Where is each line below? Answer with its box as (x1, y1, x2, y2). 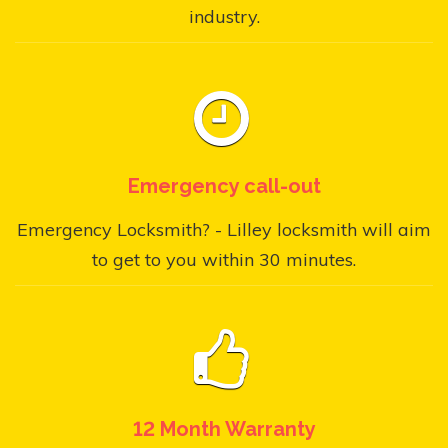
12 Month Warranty (132, 417, 316, 442)
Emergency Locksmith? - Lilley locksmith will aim (17, 218, 431, 242)
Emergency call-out (127, 174, 321, 199)
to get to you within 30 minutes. (92, 248, 356, 272)
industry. (188, 5, 260, 29)
